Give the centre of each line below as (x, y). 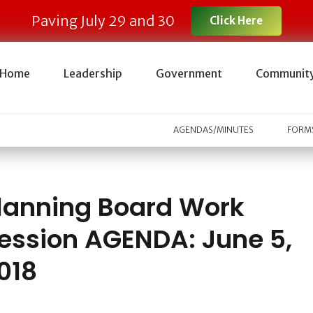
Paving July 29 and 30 (103, 21)
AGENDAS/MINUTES (214, 130)
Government (189, 73)
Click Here (236, 21)
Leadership (93, 73)
